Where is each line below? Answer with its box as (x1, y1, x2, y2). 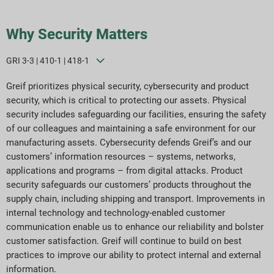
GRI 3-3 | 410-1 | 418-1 (6, 56, 89, 66)
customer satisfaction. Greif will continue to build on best (6, 235, 242, 247)
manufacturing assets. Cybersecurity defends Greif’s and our (6, 137, 251, 149)
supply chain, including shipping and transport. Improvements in (6, 193, 265, 205)
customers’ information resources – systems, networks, (6, 151, 235, 163)
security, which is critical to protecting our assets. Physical (6, 95, 246, 106)
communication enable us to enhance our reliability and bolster (6, 221, 264, 233)
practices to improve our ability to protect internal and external (6, 250, 261, 261)
